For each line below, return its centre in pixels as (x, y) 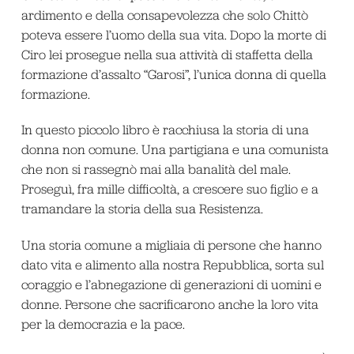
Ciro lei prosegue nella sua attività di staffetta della (167, 54)
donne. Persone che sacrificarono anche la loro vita (169, 304)
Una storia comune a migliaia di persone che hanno (171, 245)
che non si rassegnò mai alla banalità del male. (156, 169)
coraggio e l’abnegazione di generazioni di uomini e (171, 284)
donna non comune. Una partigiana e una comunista (175, 150)
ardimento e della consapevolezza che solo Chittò (164, 15)
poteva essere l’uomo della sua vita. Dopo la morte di (173, 34)
